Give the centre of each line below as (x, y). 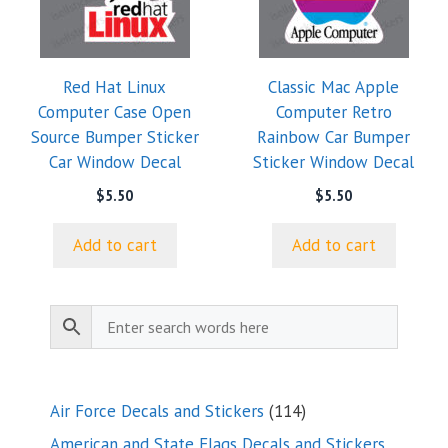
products (332, 434)
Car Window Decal (114, 161)
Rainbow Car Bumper (333, 136)
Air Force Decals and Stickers (157, 410)
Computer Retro (333, 111)
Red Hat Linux (114, 86)
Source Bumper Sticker (114, 136)
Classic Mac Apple (333, 86)
